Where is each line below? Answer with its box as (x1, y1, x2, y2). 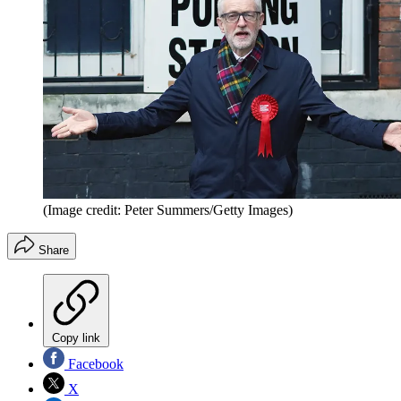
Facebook (64, 355, 124, 371)
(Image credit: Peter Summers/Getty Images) (43, 201, 293, 218)
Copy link (52, 330, 100, 345)
